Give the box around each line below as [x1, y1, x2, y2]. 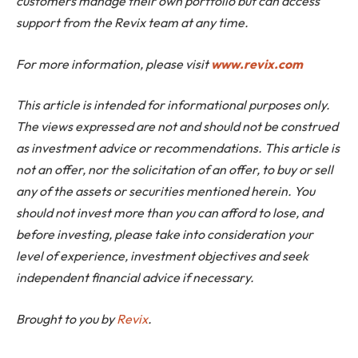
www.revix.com [211, 55, 303, 72]
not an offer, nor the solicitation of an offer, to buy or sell [16, 161, 333, 178]
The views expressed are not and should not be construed [16, 118, 338, 135]
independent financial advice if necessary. [16, 269, 254, 286]
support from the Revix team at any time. [16, 14, 249, 31]
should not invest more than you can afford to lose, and [16, 205, 323, 221]
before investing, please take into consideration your [16, 226, 313, 243]
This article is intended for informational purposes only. [16, 97, 330, 113]
